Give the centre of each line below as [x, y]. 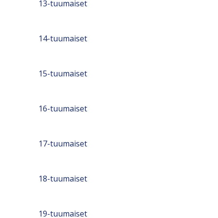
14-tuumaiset [63, 38]
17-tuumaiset [63, 144]
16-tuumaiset [63, 109]
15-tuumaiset [63, 73]
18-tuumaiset [63, 179]
